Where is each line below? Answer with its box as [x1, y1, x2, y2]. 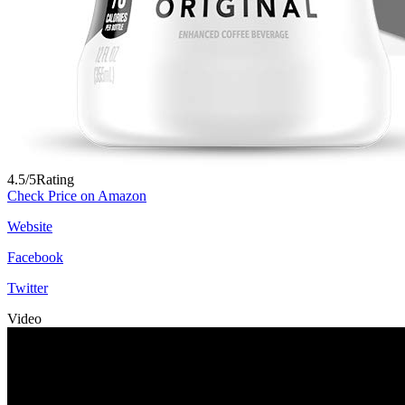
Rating [36, 172, 74, 188]
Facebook [7, 250, 63, 266]
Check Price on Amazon [7, 188, 146, 204]
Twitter [7, 280, 48, 297]
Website [7, 219, 52, 235]
